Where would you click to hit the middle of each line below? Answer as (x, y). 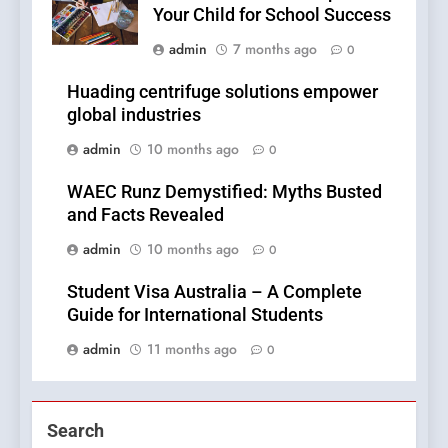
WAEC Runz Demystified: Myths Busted (224, 191)
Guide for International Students (195, 314)
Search (75, 430)
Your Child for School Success (272, 14)
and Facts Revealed (145, 214)
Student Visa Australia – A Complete (214, 291)
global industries (134, 114)
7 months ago (275, 48)
